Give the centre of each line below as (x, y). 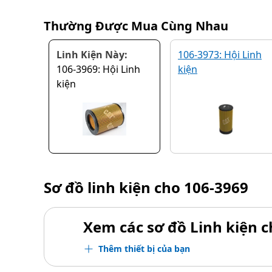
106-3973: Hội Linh (220, 55)
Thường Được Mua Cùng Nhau (136, 26)
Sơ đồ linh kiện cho (114, 187)
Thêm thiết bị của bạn (144, 249)
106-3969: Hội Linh (98, 69)
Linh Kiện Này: (92, 55)
